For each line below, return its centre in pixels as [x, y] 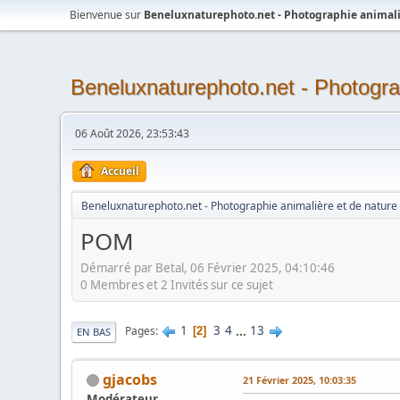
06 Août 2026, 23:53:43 [133, 133]
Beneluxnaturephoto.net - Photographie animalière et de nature [240, 206]
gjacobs [130, 379]
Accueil [121, 171]
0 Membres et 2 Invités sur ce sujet [177, 284]
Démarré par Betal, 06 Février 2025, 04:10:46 [208, 267]
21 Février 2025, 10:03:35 [300, 379]
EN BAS [94, 331]
